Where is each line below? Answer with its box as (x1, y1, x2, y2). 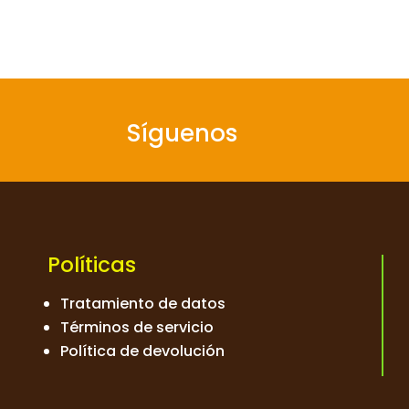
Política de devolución (60, 341, 225, 362)
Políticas (47, 250, 136, 280)
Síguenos (126, 116, 238, 150)
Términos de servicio (60, 317, 214, 339)
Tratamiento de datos (60, 293, 225, 315)
